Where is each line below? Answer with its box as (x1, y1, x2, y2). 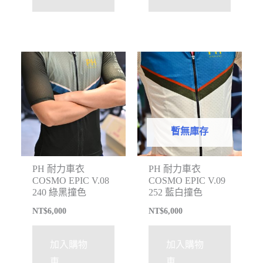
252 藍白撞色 (149, 187, 203, 198)
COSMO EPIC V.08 (32, 176, 110, 186)
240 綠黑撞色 (32, 187, 87, 198)
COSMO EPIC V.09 (149, 176, 226, 186)
